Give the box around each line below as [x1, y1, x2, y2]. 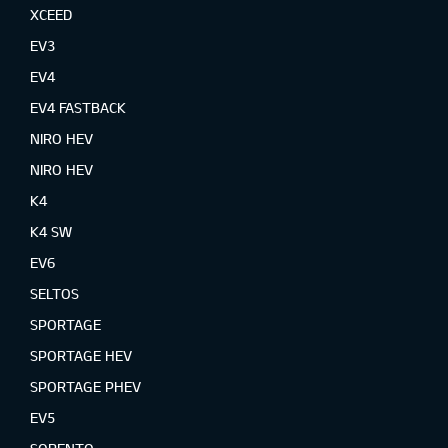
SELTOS [30, 285, 79, 302]
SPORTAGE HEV [30, 347, 132, 364]
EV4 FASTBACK [30, 99, 126, 116]
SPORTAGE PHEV [30, 378, 141, 395]
